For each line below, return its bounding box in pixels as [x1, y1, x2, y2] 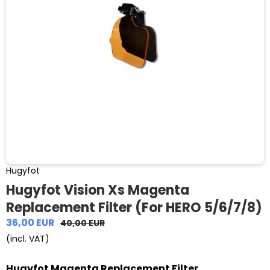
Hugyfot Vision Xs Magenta [6, 180, 189, 199]
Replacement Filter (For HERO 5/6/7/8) [6, 198, 262, 217]
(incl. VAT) [6, 232, 49, 245]
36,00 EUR [6, 215, 54, 230]
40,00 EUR [60, 216, 105, 229]
